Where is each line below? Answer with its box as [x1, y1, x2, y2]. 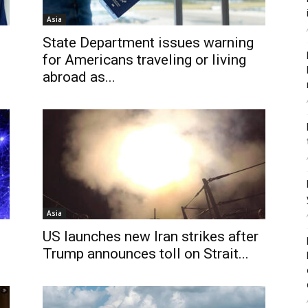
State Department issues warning [43, 34, 254, 51]
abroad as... [43, 69, 115, 85]
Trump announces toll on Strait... [43, 245, 249, 262]
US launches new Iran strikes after [43, 228, 258, 245]
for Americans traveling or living [43, 52, 246, 68]
